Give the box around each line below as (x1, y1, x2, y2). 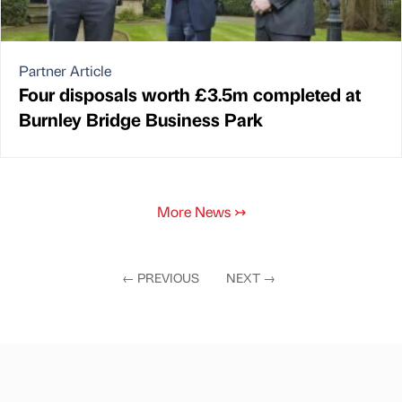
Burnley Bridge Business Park (19, 106, 263, 131)
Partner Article (19, 60, 111, 80)
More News (156, 201, 234, 221)
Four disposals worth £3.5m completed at (19, 81, 361, 106)
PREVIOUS (135, 268, 200, 285)
